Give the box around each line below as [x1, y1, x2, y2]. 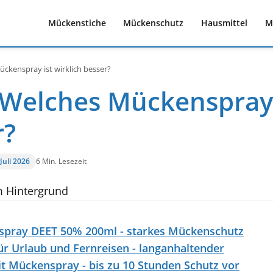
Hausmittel [201, 17, 248, 29]
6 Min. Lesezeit [35, 156, 87, 167]
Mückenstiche [48, 17, 106, 29]
